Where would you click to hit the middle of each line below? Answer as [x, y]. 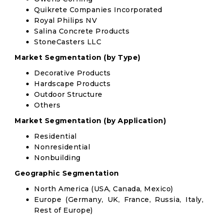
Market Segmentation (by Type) [78, 57]
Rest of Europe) [64, 210]
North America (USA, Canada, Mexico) [104, 189]
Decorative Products [73, 73]
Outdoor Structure [68, 94]
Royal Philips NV [65, 20]
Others [47, 105]
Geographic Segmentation [67, 173]
